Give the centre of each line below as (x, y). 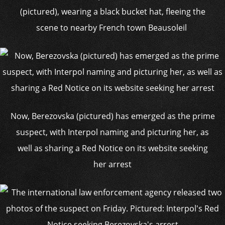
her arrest (113, 164)
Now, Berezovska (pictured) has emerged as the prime (113, 116)
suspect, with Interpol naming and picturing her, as (113, 132)
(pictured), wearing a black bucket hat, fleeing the (113, 12)
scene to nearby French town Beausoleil (113, 28)
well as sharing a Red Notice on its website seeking (113, 148)
